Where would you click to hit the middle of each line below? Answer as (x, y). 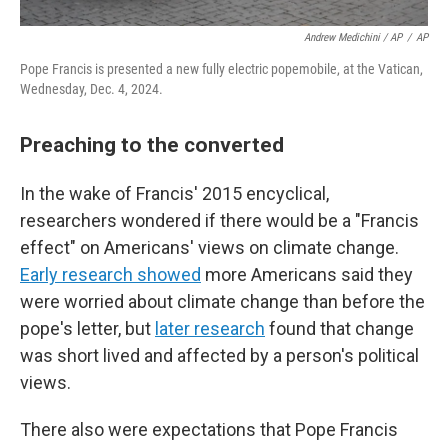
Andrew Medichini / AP (353, 37)
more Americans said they (307, 274)
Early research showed (110, 274)
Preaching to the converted (152, 144)
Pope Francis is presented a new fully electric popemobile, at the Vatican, (221, 69)
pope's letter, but (87, 328)
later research (210, 328)
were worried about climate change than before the (222, 301)
